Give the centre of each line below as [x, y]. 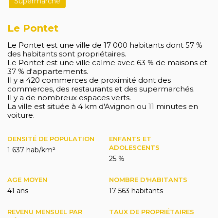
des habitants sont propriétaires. [67, 54]
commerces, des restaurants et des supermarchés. [101, 89]
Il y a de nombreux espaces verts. [69, 98]
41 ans [18, 191]
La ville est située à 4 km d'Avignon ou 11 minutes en [103, 107]
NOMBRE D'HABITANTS [148, 180]
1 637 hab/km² [31, 150]
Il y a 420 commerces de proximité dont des [89, 80]
